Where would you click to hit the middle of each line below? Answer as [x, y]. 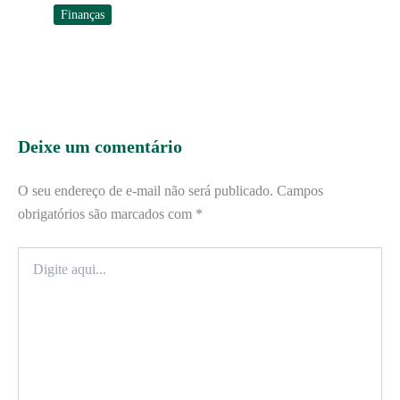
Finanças [83, 15]
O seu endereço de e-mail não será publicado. [146, 191]
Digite [33, 255]
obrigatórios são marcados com [107, 214]
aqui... [33, 273]
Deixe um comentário [100, 147]
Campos [300, 191]
